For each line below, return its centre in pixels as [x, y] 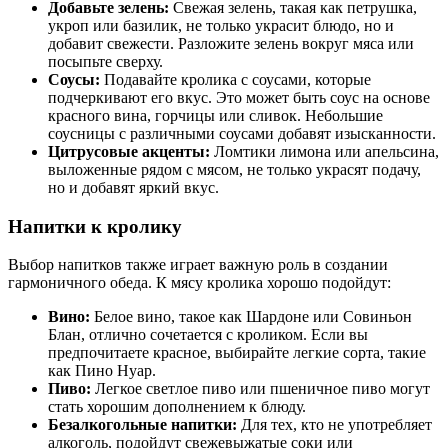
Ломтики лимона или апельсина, [324, 151]
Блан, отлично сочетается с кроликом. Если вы [208, 335]
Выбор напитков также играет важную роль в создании [198, 265]
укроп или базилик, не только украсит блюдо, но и [221, 25]
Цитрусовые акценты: [129, 151]
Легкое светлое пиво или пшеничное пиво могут [260, 389]
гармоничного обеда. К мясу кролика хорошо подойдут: [199, 283]
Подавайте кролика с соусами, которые [235, 79]
